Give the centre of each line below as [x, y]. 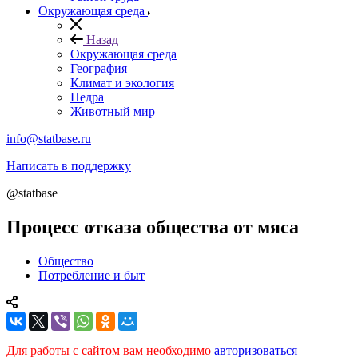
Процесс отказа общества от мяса [153, 227]
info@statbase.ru [49, 139]
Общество [66, 261]
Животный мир [113, 111]
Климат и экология [122, 83]
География [99, 68]
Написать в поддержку [69, 166]
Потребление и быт [91, 275]
